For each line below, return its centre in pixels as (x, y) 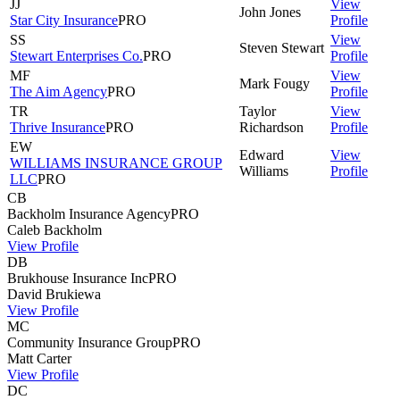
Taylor (258, 111)
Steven (258, 47)
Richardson (271, 127)
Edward (262, 154)
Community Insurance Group (90, 342)
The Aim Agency (58, 91)
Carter (54, 358)
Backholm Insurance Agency (89, 213)
